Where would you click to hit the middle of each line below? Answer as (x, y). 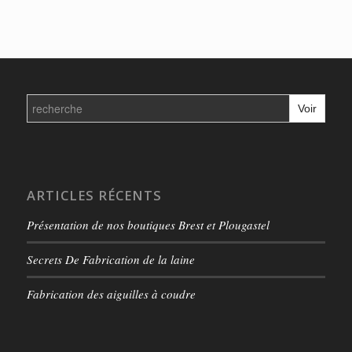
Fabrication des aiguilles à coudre (111, 293)
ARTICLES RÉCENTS (94, 195)
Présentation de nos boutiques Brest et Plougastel (148, 224)
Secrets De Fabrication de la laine (110, 259)
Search (42, 98)
